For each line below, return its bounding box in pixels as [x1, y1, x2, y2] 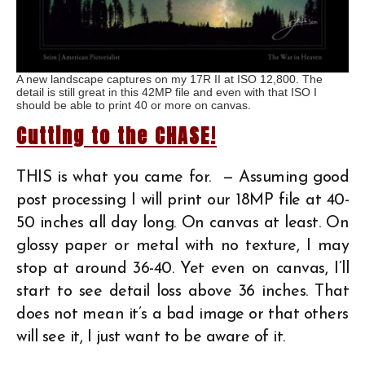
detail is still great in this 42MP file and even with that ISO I [16, 85, 317, 99]
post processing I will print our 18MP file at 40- [16, 191, 349, 209]
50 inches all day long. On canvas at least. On [16, 214, 349, 231]
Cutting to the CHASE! [16, 121, 217, 151]
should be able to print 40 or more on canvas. [16, 98, 251, 112]
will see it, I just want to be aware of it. [16, 328, 285, 345]
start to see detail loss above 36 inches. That [16, 283, 349, 300]
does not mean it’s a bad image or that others [16, 306, 349, 323]
